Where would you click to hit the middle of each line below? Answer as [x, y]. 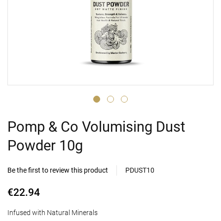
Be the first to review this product [58, 170]
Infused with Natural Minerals [53, 212]
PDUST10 [140, 170]
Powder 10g [45, 146]
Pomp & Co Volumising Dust [96, 127]
